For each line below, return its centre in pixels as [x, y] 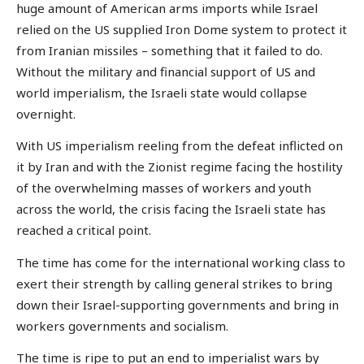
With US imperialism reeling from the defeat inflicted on [180, 146]
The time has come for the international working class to [181, 262]
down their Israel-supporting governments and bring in [178, 304]
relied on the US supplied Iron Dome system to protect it [182, 29]
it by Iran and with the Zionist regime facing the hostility [180, 167]
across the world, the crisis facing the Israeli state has [171, 209]
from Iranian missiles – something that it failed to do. [169, 50]
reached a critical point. [84, 230]
